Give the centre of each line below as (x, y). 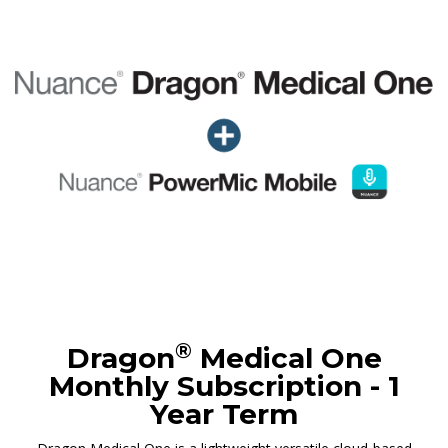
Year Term (224, 414)
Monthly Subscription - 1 (224, 386)
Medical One (286, 358)
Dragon (120, 358)
